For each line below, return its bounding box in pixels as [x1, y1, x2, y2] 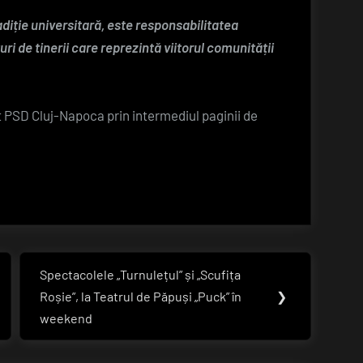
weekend [40, 310, 93, 327]
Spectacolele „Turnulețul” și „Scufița [40, 267, 241, 283]
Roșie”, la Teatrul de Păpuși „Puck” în [40, 288, 242, 305]
